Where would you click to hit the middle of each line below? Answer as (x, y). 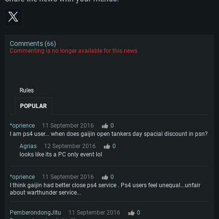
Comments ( (28, 43)
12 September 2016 (70, 146)
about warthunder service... (45, 192)
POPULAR (33, 106)
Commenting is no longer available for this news (74, 51)
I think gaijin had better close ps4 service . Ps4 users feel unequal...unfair (105, 185)
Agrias (28, 146)
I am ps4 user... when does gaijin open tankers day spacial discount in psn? (109, 134)
